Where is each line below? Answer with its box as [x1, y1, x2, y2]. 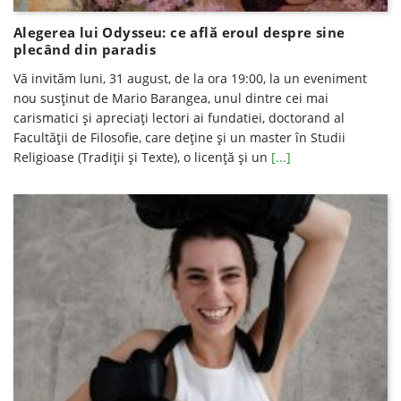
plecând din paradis [13, 40, 156, 59]
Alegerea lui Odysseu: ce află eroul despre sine [13, 23, 346, 42]
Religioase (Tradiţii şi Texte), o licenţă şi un [13, 149, 271, 166]
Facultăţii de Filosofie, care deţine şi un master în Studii [13, 129, 346, 147]
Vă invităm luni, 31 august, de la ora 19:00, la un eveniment [13, 70, 367, 88]
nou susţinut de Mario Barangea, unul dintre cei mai [13, 90, 328, 107]
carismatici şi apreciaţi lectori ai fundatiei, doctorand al [13, 109, 345, 127]
